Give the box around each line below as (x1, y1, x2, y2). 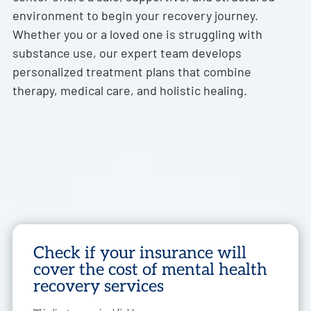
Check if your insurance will (33, 242, 246, 263)
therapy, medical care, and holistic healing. (12, 82, 247, 98)
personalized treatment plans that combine (12, 63, 251, 79)
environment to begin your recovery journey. (12, 7, 258, 23)
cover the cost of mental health (33, 259, 267, 280)
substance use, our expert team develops (12, 44, 242, 60)
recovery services (33, 276, 164, 296)
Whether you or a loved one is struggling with (12, 26, 262, 42)
